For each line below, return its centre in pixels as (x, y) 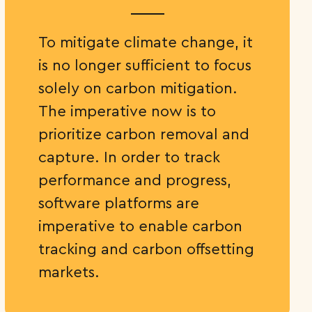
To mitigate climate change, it (146, 42)
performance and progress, (135, 180)
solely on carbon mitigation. (138, 88)
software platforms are (119, 203)
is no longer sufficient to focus (145, 65)
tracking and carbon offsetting (147, 249)
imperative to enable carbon (141, 226)
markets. (69, 272)
